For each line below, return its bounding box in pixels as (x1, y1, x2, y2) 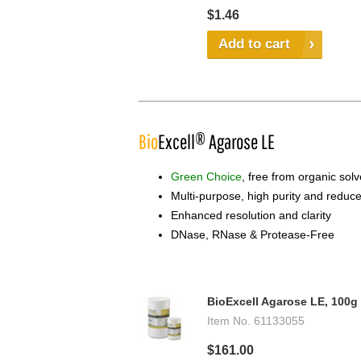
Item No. (207, 314, 251, 328)
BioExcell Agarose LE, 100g (207, 295, 358, 309)
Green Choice (171, 170, 242, 184)
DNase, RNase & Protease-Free (171, 228, 334, 242)
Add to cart (218, 36, 290, 52)
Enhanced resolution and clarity (171, 209, 331, 222)
